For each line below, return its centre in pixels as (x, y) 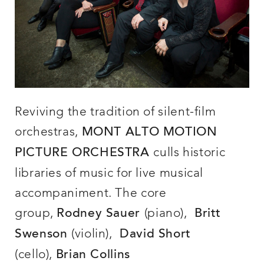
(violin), (94, 234)
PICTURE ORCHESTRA (84, 153)
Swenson (43, 235)
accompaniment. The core (91, 193)
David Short (153, 235)
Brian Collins (93, 255)
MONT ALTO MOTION (149, 133)
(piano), (167, 213)
